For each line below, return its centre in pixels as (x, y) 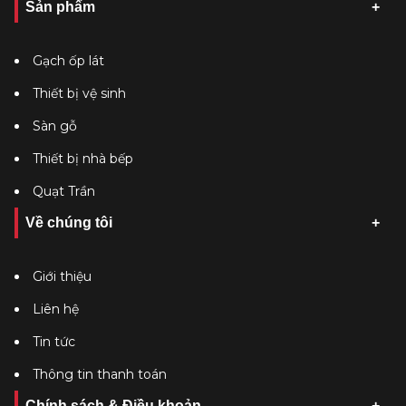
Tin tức (54, 342)
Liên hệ (56, 309)
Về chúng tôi (69, 222)
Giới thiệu (62, 276)
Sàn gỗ (55, 126)
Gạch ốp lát (68, 61)
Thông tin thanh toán (100, 374)
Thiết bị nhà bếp (83, 159)
